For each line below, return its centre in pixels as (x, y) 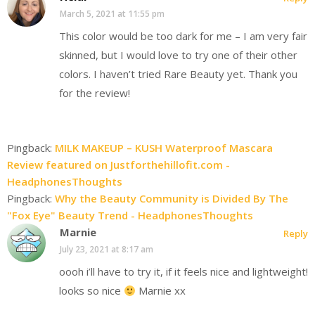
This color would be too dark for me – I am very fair (183, 36)
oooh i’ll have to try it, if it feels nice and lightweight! (184, 272)
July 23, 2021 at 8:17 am (107, 250)
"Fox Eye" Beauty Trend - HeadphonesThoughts (130, 216)
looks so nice (91, 291)
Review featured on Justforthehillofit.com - (118, 165)
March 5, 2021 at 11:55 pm (112, 13)
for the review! (95, 92)
